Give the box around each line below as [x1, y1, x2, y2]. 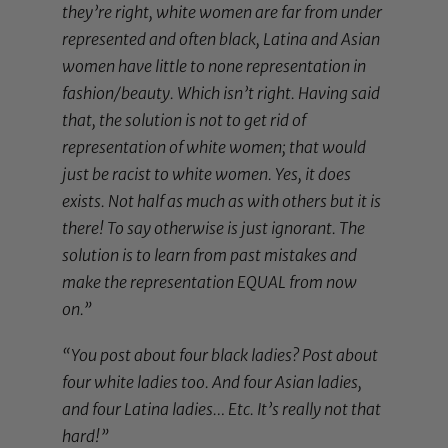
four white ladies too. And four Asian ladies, [62, 372, 363, 393]
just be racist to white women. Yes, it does [62, 164, 352, 185]
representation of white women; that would [62, 137, 367, 158]
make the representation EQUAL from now [62, 272, 358, 293]
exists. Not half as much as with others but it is [62, 191, 382, 212]
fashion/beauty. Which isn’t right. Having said [62, 83, 381, 104]
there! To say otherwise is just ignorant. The [62, 218, 366, 239]
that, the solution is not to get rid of [62, 110, 307, 131]
